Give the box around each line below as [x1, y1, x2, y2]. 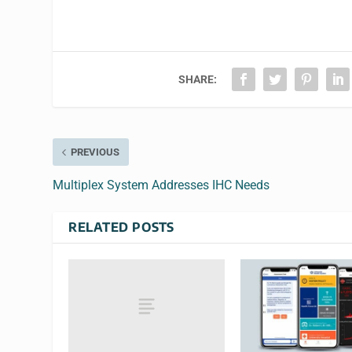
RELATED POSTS [68, 219, 174, 236]
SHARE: [178, 73, 218, 86]
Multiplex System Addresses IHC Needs [53, 178, 270, 193]
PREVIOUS [71, 146, 120, 159]
